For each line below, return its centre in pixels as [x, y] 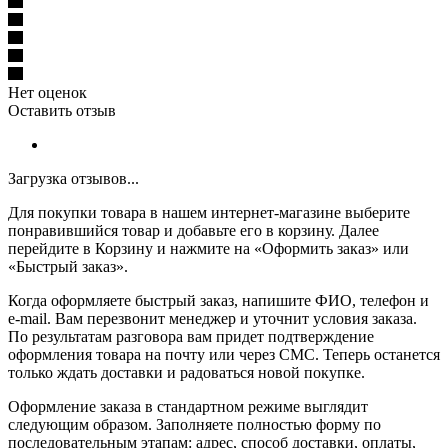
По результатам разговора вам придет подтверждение [191, 336]
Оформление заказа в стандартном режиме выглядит [188, 406]
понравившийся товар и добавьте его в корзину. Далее [193, 230]
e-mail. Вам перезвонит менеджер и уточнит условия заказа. [212, 318]
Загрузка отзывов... [73, 178]
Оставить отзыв [62, 110]
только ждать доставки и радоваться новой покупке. [186, 372]
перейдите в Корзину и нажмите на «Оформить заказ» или [208, 248]
